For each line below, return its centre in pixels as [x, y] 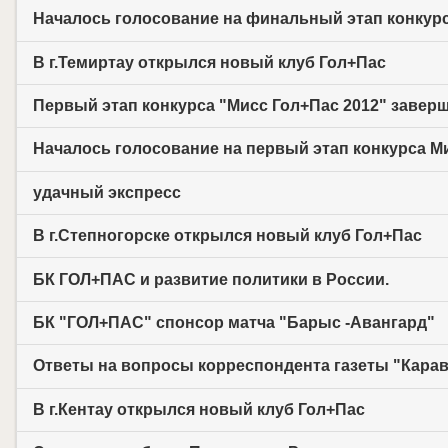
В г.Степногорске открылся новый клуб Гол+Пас [227, 236]
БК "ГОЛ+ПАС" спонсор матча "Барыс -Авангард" [234, 322]
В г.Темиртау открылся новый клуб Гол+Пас [209, 62]
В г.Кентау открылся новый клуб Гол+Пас [199, 409]
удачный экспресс [107, 192]
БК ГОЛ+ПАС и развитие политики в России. [211, 279]
